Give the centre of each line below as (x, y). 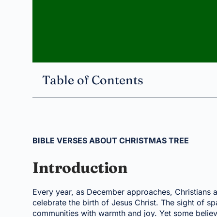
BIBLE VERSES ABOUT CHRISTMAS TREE (111, 140)
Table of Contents (93, 80)
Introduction (80, 168)
